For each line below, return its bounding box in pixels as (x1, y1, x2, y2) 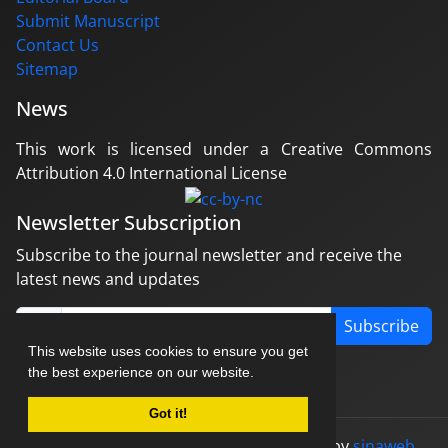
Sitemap (16, 58, 78, 81)
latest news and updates (16, 267, 200, 290)
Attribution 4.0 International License (16, 162, 287, 185)
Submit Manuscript (16, 10, 160, 33)
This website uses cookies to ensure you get (28, 342, 308, 359)
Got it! (149, 406, 187, 421)
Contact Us (16, 34, 99, 57)
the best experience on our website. (28, 363, 258, 380)
